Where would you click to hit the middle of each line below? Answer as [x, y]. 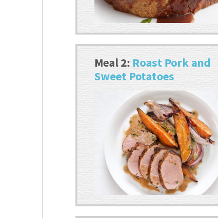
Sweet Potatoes [135, 76]
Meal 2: [114, 62]
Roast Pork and [172, 62]
